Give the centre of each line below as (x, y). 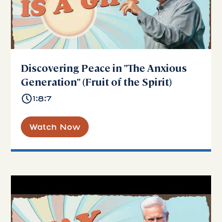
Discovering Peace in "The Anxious (104, 68)
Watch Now (55, 127)
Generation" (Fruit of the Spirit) (97, 82)
